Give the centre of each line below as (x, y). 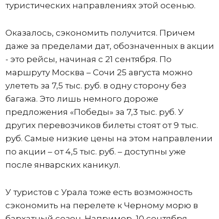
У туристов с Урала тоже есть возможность (99, 192)
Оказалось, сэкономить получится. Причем (100, 33)
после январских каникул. (63, 164)
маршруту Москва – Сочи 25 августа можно (99, 72)
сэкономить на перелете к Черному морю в (101, 205)
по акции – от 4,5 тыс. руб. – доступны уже (95, 151)
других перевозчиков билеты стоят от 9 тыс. (101, 125)
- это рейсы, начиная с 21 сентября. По (88, 59)
